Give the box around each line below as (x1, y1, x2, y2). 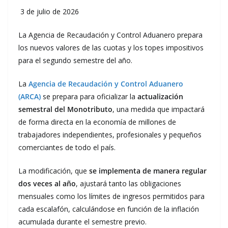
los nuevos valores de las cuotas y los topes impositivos (18, 43, 204, 52)
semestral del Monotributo (18, 104, 112, 114)
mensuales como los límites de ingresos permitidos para (18, 191, 205, 201)
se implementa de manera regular (89, 166, 207, 176)
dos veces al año (18, 179, 76, 188)
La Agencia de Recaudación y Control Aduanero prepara (18, 30, 203, 40)
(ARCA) (18, 92, 41, 101)
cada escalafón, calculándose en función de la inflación (18, 204, 199, 214)
